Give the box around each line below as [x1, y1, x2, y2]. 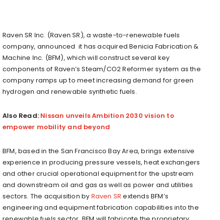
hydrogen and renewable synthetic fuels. [2, 86, 137, 96]
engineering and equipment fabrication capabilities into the [2, 202, 199, 212]
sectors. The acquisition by [2, 191, 91, 201]
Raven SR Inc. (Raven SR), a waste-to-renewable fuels [2, 30, 180, 40]
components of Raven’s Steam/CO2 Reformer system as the [2, 64, 201, 74]
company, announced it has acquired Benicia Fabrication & [2, 41, 199, 51]
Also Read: [2, 110, 41, 120]
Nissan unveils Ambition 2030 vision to [40, 110, 174, 120]
